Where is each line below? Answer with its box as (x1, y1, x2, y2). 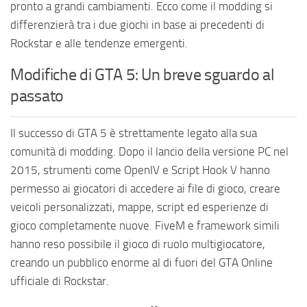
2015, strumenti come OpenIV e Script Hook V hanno (10, 163, 270, 177)
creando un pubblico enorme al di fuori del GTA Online (10, 256, 273, 270)
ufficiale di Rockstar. (10, 274, 109, 288)
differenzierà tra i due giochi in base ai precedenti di (10, 18, 265, 32)
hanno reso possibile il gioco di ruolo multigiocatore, (10, 237, 265, 251)
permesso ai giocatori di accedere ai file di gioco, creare (10, 182, 280, 196)
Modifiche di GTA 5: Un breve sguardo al (10, 65, 275, 85)
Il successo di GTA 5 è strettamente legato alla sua (10, 126, 257, 140)
